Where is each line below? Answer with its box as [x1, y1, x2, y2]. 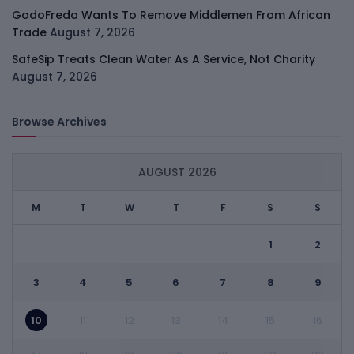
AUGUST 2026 [137, 164, 217, 181]
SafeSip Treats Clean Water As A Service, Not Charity [12, 51, 315, 68]
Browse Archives [12, 114, 107, 130]
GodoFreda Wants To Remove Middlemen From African [12, 7, 330, 24]
